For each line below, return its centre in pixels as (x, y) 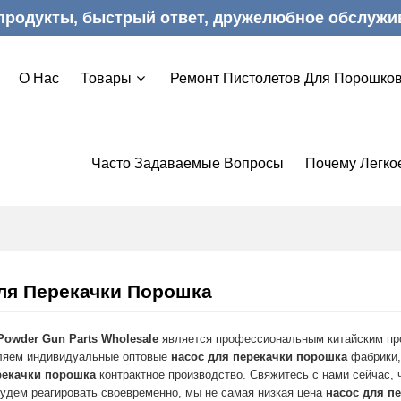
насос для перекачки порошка (260, 356)
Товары (106, 78)
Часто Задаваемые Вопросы (188, 163)
